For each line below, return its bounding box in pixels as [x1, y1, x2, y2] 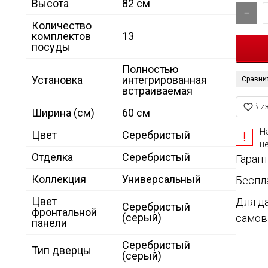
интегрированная [122, 74, 207, 87]
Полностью [122, 63, 178, 76]
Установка [32, 74, 83, 87]
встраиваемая [122, 84, 193, 98]
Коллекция [32, 173, 86, 186]
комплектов [32, 30, 91, 43]
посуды [32, 41, 71, 54]
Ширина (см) [32, 106, 95, 120]
